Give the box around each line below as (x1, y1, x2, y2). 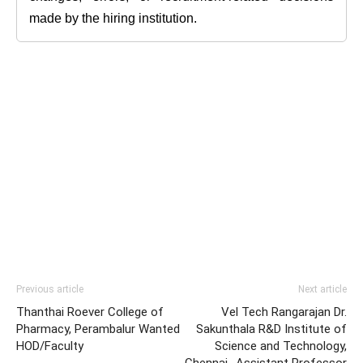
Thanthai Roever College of (16, 305, 164, 319)
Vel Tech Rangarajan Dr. (221, 305, 347, 319)
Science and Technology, (215, 339, 347, 353)
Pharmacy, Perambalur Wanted (16, 322, 180, 336)
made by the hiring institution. (29, 11, 197, 25)
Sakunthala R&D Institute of (196, 322, 347, 336)
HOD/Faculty (16, 339, 83, 353)
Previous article (16, 284, 83, 295)
